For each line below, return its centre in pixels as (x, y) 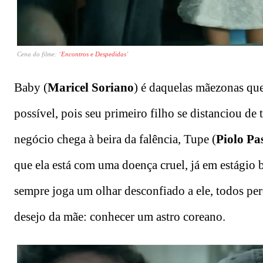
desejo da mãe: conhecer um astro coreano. (120, 217)
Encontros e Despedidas (94, 54)
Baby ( (31, 88)
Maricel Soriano (91, 88)
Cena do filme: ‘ (39, 54)
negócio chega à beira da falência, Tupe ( (115, 139)
